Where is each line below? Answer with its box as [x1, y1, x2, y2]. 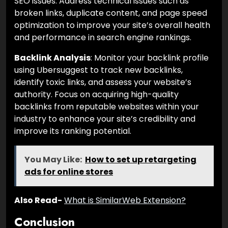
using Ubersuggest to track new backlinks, [14, 64, 183, 76]
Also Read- [14, 194, 62, 207]
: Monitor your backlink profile [91, 52, 209, 64]
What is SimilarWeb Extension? [64, 194, 186, 207]
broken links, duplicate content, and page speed [14, 7, 207, 19]
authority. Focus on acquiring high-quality [14, 89, 179, 101]
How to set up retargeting [85, 154, 196, 166]
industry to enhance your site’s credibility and [14, 113, 195, 125]
